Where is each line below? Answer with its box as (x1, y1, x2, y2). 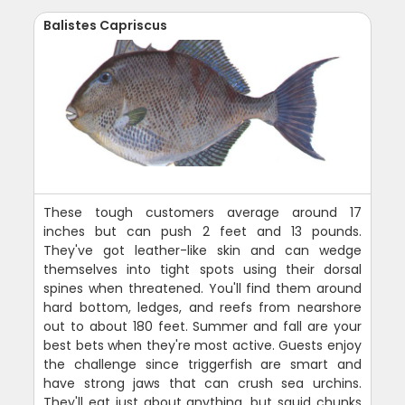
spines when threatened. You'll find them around (43, 278, 362, 297)
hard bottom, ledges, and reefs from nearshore (43, 297, 362, 316)
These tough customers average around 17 (43, 202, 362, 221)
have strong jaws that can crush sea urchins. (43, 373, 362, 392)
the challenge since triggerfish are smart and (43, 354, 362, 373)
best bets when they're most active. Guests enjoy (43, 335, 362, 354)
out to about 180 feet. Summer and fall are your (43, 316, 362, 335)
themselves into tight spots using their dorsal (43, 259, 362, 278)
